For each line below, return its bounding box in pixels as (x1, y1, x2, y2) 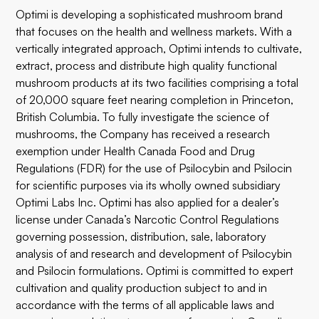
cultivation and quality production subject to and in (16, 281, 268, 295)
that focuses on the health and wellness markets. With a (16, 24, 293, 38)
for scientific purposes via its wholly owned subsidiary (16, 178, 281, 192)
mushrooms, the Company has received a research (16, 127, 271, 141)
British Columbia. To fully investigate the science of (16, 110, 270, 124)
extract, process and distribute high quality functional (16, 58, 278, 73)
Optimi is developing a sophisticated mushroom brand (16, 7, 283, 21)
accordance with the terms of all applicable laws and (16, 298, 275, 312)
